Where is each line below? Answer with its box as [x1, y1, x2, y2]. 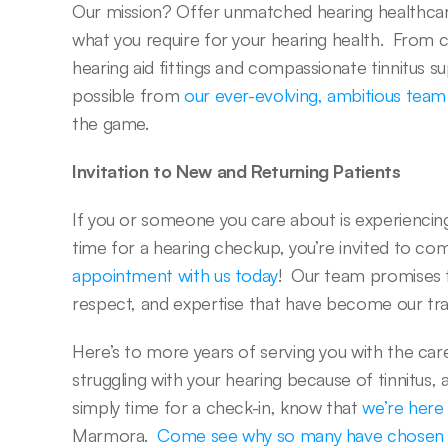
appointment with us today [72, 264, 278, 286]
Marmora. [72, 424, 158, 446]
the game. [72, 112, 159, 134]
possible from [72, 84, 184, 106]
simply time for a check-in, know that [72, 396, 363, 418]
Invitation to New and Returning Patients [72, 160, 401, 182]
